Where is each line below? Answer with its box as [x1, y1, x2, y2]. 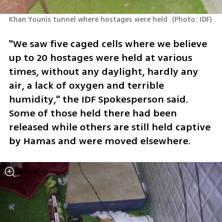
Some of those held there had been [8, 106, 177, 120]
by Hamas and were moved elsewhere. [8, 133, 193, 148]
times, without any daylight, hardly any [8, 64, 198, 79]
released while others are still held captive [8, 119, 211, 134]
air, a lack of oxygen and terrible [8, 78, 164, 93]
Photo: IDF [174, 14, 210, 25]
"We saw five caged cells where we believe [8, 36, 207, 51]
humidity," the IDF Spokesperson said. [8, 92, 188, 107]
